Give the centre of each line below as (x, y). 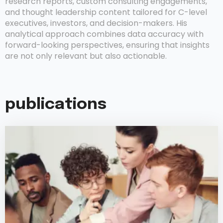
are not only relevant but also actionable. (86, 56)
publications (56, 105)
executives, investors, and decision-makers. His (96, 23)
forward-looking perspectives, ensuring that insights (107, 45)
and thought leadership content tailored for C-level (106, 12)
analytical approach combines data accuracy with (104, 34)
